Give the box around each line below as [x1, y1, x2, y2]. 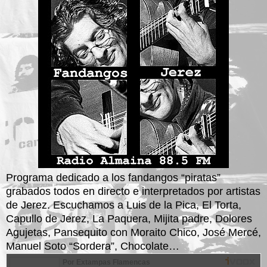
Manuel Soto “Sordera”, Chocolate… [6, 240, 179, 252]
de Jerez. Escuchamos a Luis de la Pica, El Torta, [6, 198, 241, 211]
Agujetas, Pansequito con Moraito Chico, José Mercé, [6, 226, 261, 238]
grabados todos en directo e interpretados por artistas [6, 185, 260, 197]
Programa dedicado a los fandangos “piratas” [6, 171, 221, 184]
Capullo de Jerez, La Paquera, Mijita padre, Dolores [6, 212, 252, 225]
